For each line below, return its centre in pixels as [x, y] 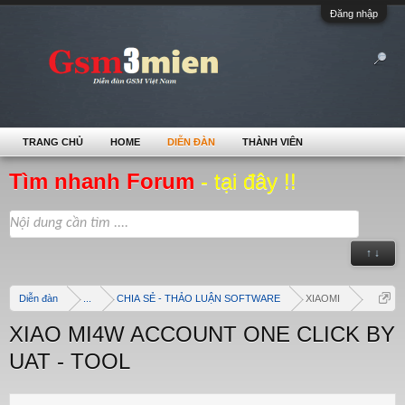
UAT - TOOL [70, 361]
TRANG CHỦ [53, 142]
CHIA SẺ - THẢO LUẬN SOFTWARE [198, 298]
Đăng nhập [354, 14]
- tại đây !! [249, 181]
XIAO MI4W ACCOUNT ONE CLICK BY [202, 334]
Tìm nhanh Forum [105, 181]
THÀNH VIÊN [273, 142]
